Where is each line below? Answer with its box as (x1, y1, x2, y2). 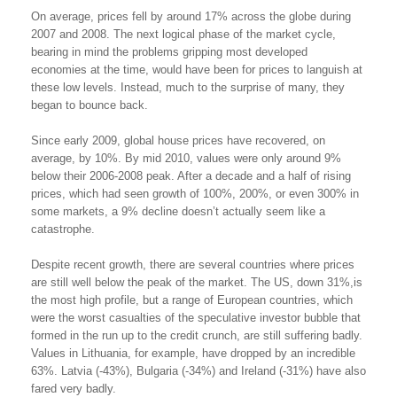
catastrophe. (31, 222, 95, 236)
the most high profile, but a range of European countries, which (31, 293, 353, 307)
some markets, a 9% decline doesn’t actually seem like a (31, 205, 325, 218)
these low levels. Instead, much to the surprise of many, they (31, 81, 345, 94)
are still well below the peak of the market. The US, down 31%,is (31, 276, 362, 289)
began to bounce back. (31, 98, 148, 112)
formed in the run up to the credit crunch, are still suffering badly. (31, 329, 362, 342)
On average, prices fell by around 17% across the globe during (31, 10, 351, 23)
